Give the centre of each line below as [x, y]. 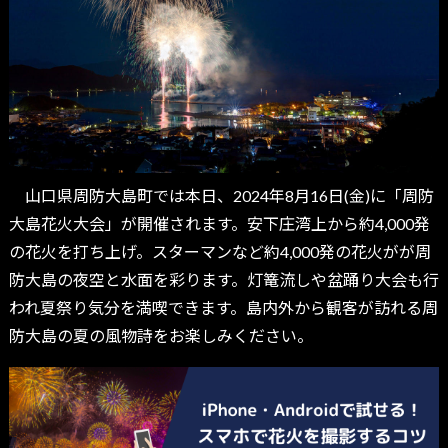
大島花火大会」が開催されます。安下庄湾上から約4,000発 [219, 224]
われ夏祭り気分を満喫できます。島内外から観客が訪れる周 [223, 308]
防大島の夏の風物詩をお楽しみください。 [160, 336]
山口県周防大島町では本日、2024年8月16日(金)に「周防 [221, 196]
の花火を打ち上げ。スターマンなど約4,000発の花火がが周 [219, 252]
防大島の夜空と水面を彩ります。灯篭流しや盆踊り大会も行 [223, 280]
